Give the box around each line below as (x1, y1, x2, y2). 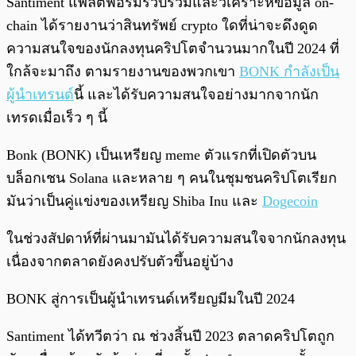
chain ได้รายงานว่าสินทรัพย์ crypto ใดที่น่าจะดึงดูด (6, 17, 318, 34)
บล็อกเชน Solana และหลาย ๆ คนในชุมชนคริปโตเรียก (6, 170, 337, 187)
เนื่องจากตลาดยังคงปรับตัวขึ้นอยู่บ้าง (6, 253, 234, 270)
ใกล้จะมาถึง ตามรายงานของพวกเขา (6, 64, 239, 80)
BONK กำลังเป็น (239, 64, 339, 80)
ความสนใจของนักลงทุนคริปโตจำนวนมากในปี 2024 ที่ (6, 41, 339, 57)
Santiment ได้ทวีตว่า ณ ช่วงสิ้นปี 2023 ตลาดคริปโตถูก (6, 328, 335, 345)
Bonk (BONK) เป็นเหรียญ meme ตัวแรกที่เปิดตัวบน (6, 147, 316, 164)
